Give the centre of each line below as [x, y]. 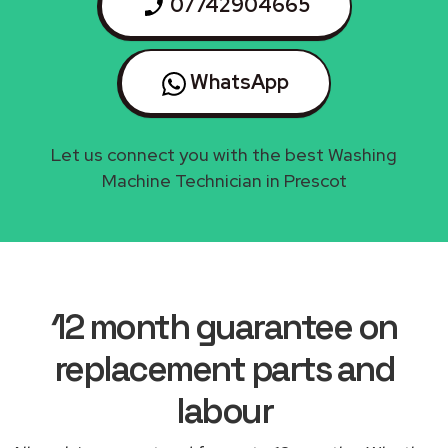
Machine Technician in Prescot [224, 180]
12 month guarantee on [224, 326]
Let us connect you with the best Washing [224, 154]
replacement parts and [224, 368]
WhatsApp [237, 81]
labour [224, 410]
